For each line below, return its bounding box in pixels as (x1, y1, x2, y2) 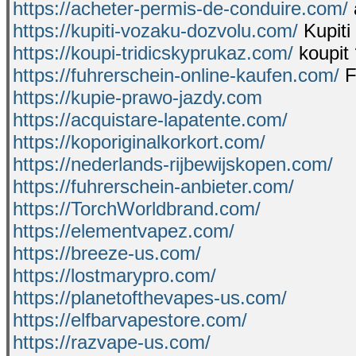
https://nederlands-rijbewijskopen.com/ (13, 153, 333, 175)
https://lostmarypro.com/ (13, 264, 216, 286)
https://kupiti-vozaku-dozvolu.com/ (13, 19, 298, 41)
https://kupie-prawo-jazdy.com (13, 86, 262, 108)
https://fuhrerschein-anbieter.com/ (13, 175, 294, 197)
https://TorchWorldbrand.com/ (13, 197, 261, 219)
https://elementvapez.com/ (13, 219, 234, 242)
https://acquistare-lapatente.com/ (13, 108, 288, 130)
